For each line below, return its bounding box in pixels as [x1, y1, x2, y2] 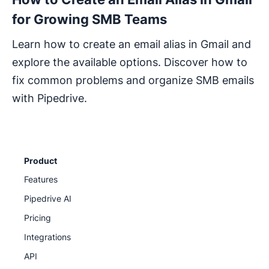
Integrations [24, 231, 71, 242]
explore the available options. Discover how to [12, 55, 247, 68]
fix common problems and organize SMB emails [12, 73, 254, 86]
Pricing [24, 212, 51, 223]
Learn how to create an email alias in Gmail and [12, 37, 251, 50]
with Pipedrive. [12, 91, 87, 104]
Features [24, 174, 58, 184]
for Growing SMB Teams [12, 11, 167, 27]
